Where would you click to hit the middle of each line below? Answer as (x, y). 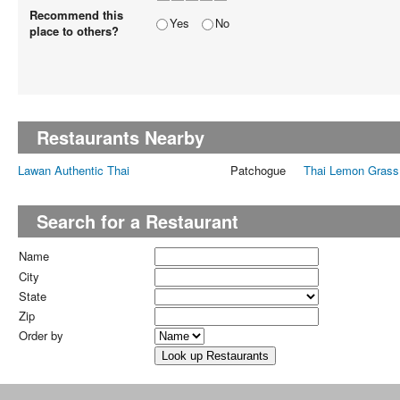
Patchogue (258, 171)
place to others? (74, 31)
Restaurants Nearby (121, 137)
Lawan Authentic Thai (74, 171)
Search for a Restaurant (138, 221)
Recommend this (76, 15)
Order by (41, 336)
